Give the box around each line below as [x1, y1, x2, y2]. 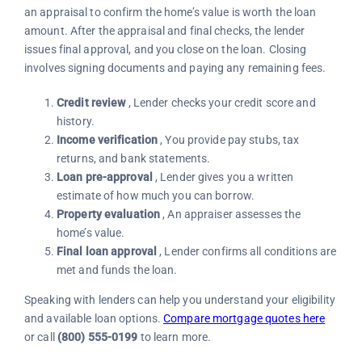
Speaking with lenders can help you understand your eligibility [23, 293, 335, 306]
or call [23, 330, 57, 343]
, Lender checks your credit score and [125, 95, 316, 109]
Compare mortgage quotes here [163, 311, 326, 325]
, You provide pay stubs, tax [158, 133, 300, 146]
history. [56, 114, 95, 128]
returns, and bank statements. [56, 151, 211, 165]
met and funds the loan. [56, 263, 178, 276]
